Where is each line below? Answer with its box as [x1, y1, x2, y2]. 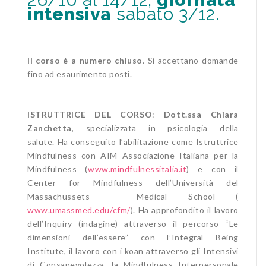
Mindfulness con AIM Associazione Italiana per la [27, 150, 239, 160]
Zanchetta [27, 122, 72, 133]
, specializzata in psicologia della [72, 122, 239, 133]
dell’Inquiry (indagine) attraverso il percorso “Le [27, 218, 239, 229]
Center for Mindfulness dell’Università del [27, 177, 239, 188]
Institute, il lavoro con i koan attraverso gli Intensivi [27, 245, 239, 256]
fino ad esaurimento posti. [27, 68, 132, 79]
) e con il [186, 163, 239, 174]
